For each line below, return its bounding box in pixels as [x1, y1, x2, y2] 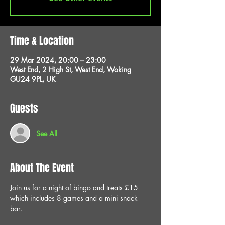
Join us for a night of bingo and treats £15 [10, 183, 140, 192]
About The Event [10, 160, 74, 175]
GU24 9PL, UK [10, 74, 56, 84]
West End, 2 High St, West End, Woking [10, 65, 131, 74]
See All [36, 128, 57, 138]
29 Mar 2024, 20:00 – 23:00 [10, 55, 106, 65]
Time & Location [10, 33, 74, 48]
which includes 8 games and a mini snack [10, 193, 140, 203]
